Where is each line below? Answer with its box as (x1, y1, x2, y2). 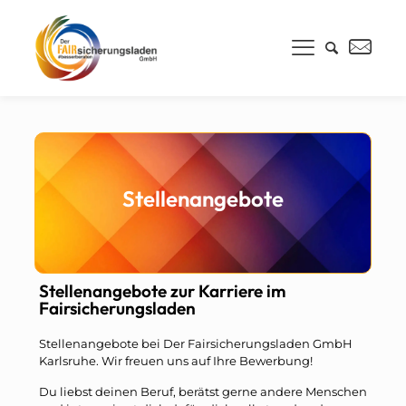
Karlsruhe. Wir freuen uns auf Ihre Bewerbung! (39, 353, 313, 368)
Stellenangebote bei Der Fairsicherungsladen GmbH (39, 335, 353, 351)
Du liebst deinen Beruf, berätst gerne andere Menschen (39, 383, 367, 399)
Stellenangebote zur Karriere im (39, 279, 285, 302)
